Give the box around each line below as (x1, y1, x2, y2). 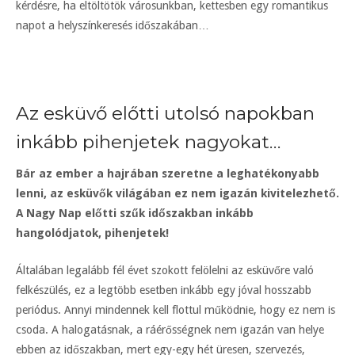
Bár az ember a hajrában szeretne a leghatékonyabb (16, 167, 319, 181)
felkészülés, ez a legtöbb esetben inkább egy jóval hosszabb (16, 284, 311, 297)
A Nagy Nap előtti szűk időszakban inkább (16, 207, 254, 220)
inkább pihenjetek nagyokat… (16, 131, 281, 154)
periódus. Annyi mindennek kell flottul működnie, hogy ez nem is (16, 303, 335, 317)
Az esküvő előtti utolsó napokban (16, 102, 315, 125)
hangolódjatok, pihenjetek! (16, 227, 169, 240)
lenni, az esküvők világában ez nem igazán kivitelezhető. (16, 187, 339, 200)
